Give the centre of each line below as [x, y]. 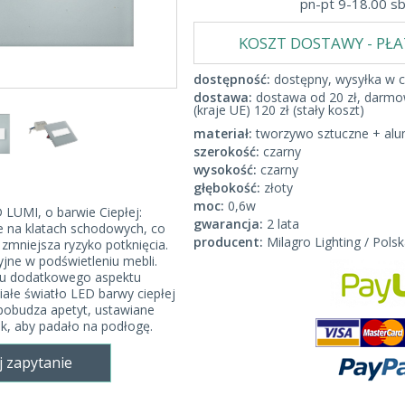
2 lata [283, 224]
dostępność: [232, 79]
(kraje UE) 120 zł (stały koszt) [279, 110]
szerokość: [226, 151]
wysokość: [225, 170]
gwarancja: [228, 224]
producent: [228, 242]
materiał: [223, 133]
